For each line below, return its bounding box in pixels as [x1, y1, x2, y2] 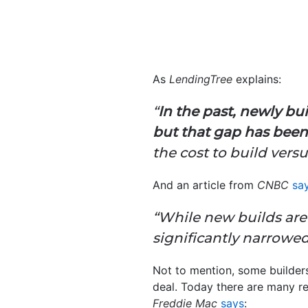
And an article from [153, 178, 254, 192]
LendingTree [169, 72, 232, 86]
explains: [232, 72, 281, 86]
